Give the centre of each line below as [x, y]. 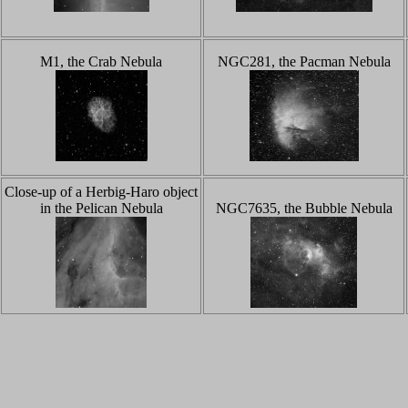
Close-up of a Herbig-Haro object [101, 192]
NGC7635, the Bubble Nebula [304, 208]
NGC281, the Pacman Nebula [304, 61]
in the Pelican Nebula [101, 208]
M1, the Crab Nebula [101, 61]
